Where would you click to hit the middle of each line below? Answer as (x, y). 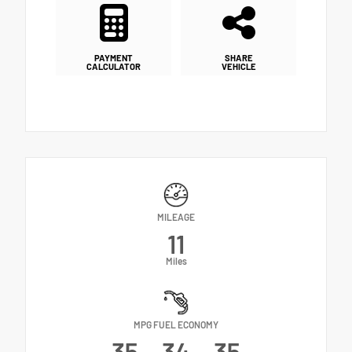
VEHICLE (238, 66)
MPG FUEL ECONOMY (176, 324)
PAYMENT (114, 57)
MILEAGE (176, 216)
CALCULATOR (114, 66)
